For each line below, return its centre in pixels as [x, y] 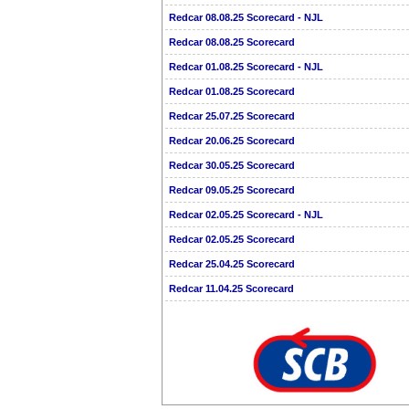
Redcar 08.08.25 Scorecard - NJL [246, 17]
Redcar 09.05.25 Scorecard [232, 190]
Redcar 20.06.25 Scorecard [232, 141]
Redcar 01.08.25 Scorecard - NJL [246, 67]
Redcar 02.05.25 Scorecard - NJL [246, 215]
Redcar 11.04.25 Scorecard [231, 288]
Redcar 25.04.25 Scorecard [232, 264]
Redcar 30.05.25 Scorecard [232, 165]
